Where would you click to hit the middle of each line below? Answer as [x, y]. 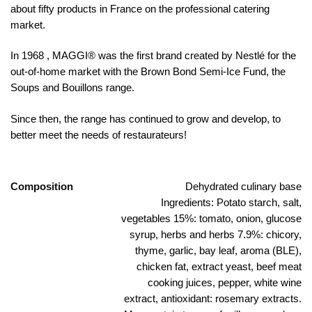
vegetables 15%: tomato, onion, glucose [211, 218]
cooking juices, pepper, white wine [225, 282]
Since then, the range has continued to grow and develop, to [146, 118]
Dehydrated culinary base [243, 186]
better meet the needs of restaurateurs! [99, 134]
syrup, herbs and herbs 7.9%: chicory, [216, 234]
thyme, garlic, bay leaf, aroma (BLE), [218, 250]
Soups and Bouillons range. [72, 88]
